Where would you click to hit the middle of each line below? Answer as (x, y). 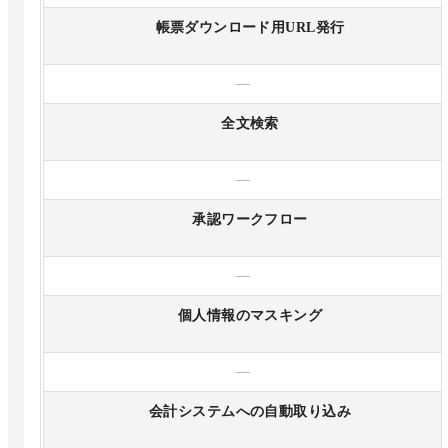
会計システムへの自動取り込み (250, 412)
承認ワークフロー (250, 220)
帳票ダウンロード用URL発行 (250, 28)
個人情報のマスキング (250, 316)
